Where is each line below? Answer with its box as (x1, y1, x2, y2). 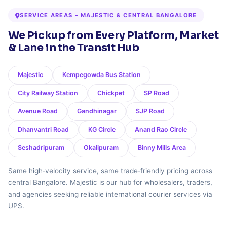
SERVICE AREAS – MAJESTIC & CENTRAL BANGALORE (20, 12, 197, 19)
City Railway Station (18, 89, 78, 97)
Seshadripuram (18, 144, 64, 152)
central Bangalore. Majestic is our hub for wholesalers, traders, (8, 178, 212, 186)
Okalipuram (84, 144, 119, 152)
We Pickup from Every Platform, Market (8, 29, 219, 42)
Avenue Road (18, 107, 58, 115)
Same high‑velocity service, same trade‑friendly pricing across (8, 167, 212, 175)
